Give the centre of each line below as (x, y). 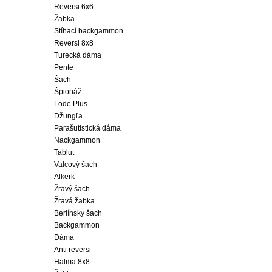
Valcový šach (76, 165)
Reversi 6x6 (74, 7)
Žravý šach (72, 189)
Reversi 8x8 (74, 43)
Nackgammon (77, 140)
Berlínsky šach (78, 213)
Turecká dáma (78, 55)
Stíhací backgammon (89, 31)
